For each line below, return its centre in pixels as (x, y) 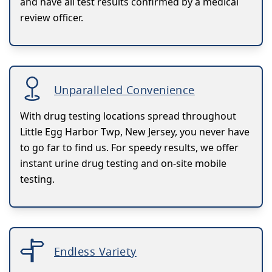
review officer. (52, 17)
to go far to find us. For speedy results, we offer (129, 147)
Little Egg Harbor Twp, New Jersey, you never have (135, 131)
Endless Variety (95, 251)
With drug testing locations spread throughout (128, 116)
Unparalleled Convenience (124, 90)
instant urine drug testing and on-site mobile (123, 163)
